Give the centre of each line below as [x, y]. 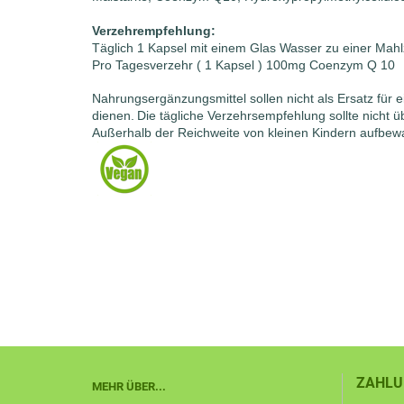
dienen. [113, 115]
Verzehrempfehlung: [154, 31]
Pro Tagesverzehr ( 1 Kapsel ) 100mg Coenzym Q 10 [243, 65]
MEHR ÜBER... [129, 386]
